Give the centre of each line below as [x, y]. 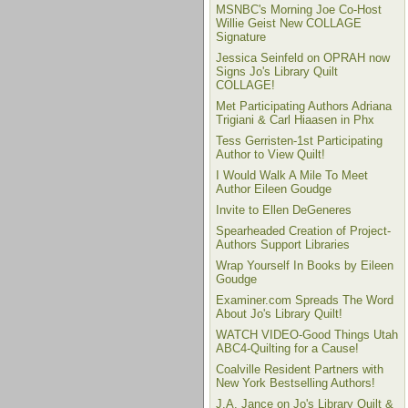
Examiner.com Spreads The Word [305, 300]
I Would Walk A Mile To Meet [292, 175]
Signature [241, 37]
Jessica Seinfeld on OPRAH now [303, 58]
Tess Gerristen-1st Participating [299, 141]
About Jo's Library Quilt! [279, 314]
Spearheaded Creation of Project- [303, 231]
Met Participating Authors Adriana [304, 106]
